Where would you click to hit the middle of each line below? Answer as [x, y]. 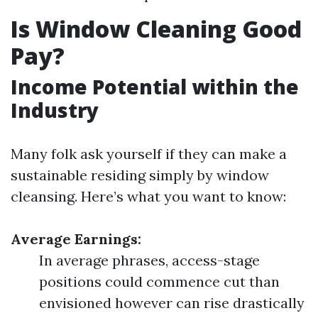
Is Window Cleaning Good [156, 29]
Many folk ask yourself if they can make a [149, 154]
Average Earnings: [76, 239]
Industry [55, 110]
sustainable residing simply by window [140, 175]
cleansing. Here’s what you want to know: [148, 196]
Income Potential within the [155, 87]
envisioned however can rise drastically [172, 303]
